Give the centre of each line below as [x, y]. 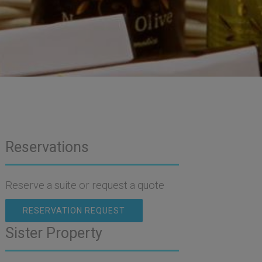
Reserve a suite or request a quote [85, 185]
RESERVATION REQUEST [74, 211]
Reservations [47, 147]
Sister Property [54, 233]
